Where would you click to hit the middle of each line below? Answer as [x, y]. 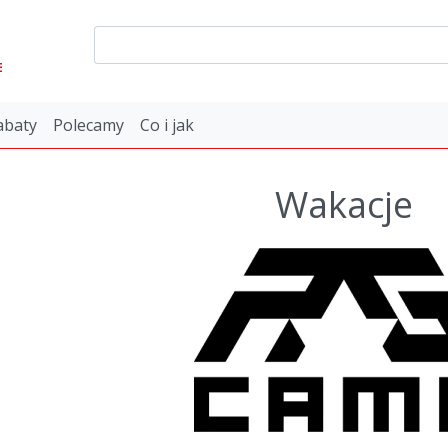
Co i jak [167, 124]
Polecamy [88, 124]
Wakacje [344, 204]
